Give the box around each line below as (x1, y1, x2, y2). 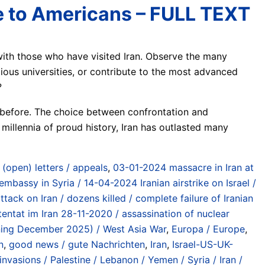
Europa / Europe (172, 222, 245, 235)
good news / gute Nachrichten (9, 238, 145, 250)
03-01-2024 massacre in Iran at (113, 161, 254, 173)
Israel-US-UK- (172, 238, 233, 250)
